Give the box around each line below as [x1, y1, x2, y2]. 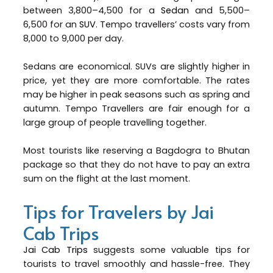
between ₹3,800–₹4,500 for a [23, 4, 161, 16]
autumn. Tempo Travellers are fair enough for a [23, 102, 250, 115]
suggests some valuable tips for [87, 243, 250, 256]
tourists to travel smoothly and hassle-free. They [23, 257, 250, 270]
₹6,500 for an [23, 18, 79, 30]
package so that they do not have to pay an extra [23, 158, 250, 171]
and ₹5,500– [188, 4, 250, 16]
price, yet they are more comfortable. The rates [23, 74, 250, 87]
